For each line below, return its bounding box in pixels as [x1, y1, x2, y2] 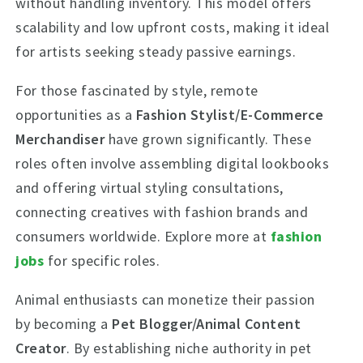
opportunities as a [15, 105, 136, 124]
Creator [15, 339, 66, 357]
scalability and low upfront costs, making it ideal [15, 18, 330, 36]
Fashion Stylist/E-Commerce [135, 105, 324, 124]
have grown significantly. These [105, 130, 312, 148]
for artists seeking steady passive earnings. [15, 42, 297, 61]
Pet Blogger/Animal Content [112, 314, 301, 333]
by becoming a [15, 314, 113, 333]
